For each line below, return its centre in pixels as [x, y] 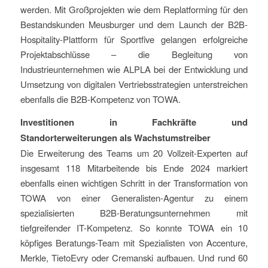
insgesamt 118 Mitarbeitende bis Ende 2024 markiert [134, 167]
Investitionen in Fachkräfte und [134, 122]
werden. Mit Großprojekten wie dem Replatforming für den [134, 10]
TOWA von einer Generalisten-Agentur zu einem [134, 197]
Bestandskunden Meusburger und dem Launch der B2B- [134, 25]
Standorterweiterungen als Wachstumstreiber [115, 137]
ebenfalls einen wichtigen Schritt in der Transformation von [134, 182]
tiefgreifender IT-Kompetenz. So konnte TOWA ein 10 [134, 227]
